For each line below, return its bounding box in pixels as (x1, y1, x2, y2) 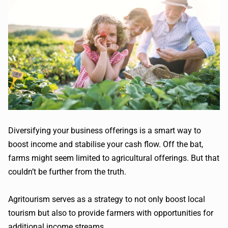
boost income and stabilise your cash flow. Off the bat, (8, 139, 203, 150)
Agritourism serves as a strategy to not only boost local (8, 194, 205, 205)
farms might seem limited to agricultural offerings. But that (8, 153, 219, 163)
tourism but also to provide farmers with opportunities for (8, 208, 213, 218)
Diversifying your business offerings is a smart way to (8, 126, 201, 136)
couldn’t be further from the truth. (8, 167, 126, 177)
